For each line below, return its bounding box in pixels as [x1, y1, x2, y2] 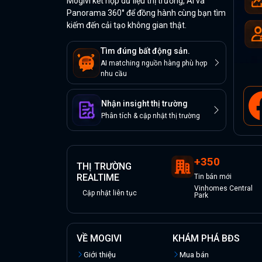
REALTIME [77, 171, 119, 183]
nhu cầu [101, 70, 127, 78]
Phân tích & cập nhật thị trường [101, 112, 200, 120]
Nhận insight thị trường [101, 99, 188, 109]
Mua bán [179, 250, 209, 260]
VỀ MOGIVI [77, 233, 122, 244]
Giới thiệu [84, 250, 116, 260]
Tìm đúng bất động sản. [101, 46, 190, 56]
